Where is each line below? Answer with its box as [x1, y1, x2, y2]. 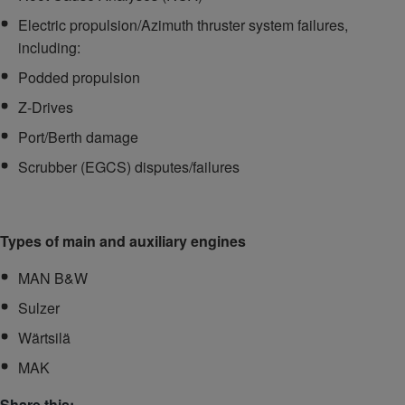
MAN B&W [18, 268, 88, 289]
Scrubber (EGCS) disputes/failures [18, 156, 240, 178]
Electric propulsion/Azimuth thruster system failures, [18, 14, 348, 36]
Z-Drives [18, 97, 73, 118]
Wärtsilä [18, 327, 71, 349]
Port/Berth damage [18, 127, 138, 148]
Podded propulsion [18, 67, 140, 89]
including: [18, 37, 80, 59]
